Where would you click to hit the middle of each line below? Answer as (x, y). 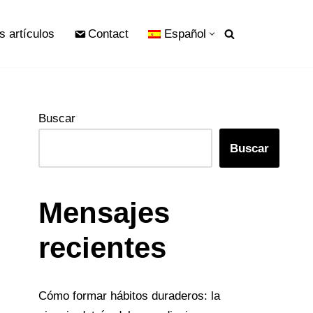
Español (185, 34)
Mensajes (104, 213)
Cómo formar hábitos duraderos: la (129, 296)
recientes (102, 248)
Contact (108, 34)
